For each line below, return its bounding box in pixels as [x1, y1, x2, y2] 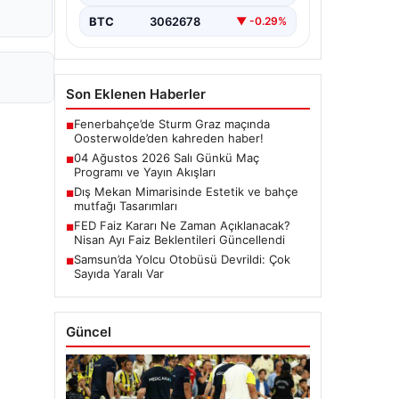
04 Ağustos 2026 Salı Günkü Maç [74, 150, 259, 165]
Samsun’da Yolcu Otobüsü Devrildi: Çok [74, 251, 290, 266]
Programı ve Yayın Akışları [74, 164, 216, 179]
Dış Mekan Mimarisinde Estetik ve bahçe [74, 183, 298, 199]
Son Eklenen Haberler [66, 85, 206, 102]
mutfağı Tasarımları [74, 198, 177, 213]
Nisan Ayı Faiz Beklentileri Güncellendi [74, 232, 285, 247]
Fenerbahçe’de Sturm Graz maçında [74, 116, 270, 131]
